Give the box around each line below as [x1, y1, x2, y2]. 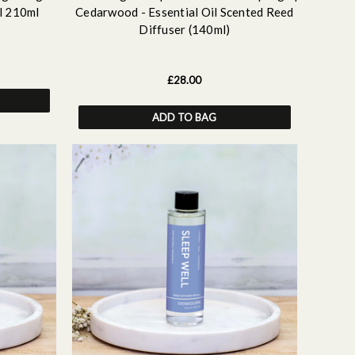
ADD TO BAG [152, 111, 217, 124]
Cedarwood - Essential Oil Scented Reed [75, 5, 294, 19]
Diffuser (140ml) [139, 22, 231, 36]
